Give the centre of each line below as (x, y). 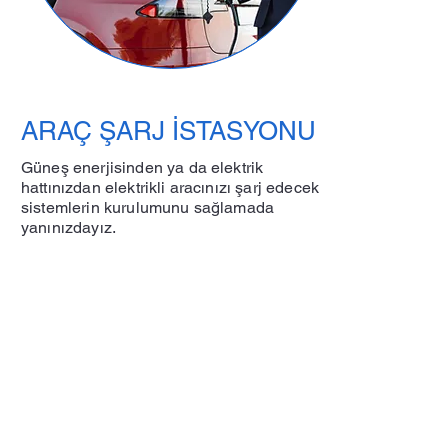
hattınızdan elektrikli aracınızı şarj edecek (170, 187)
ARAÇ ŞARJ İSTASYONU (168, 131)
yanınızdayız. (69, 227)
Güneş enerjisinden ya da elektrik (142, 167)
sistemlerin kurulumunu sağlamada (148, 207)
